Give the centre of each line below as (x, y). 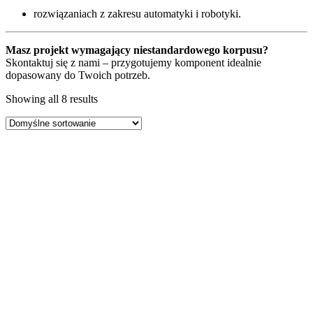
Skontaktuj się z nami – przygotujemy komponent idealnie (133, 63)
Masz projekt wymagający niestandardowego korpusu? (137, 50)
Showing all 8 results (52, 99)
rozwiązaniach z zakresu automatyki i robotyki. (137, 14)
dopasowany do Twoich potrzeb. (78, 75)
